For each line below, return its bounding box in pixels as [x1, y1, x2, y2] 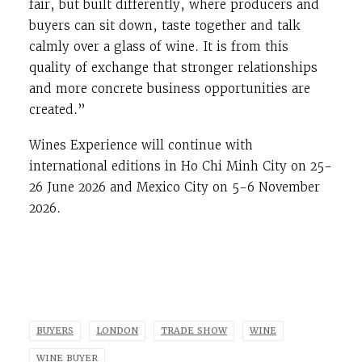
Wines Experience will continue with [29, 137, 253, 154]
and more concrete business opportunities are [29, 81, 310, 97]
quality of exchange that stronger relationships [29, 60, 318, 76]
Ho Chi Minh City [181, 158, 287, 175]
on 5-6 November [208, 179, 320, 196]
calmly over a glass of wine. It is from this [29, 39, 288, 55]
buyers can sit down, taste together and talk [29, 18, 301, 34]
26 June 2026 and [29, 179, 137, 196]
